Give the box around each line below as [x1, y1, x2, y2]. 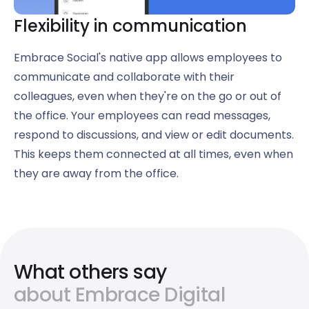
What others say [14, 259, 167, 286]
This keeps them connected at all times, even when [14, 146, 293, 163]
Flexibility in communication [14, 14, 247, 38]
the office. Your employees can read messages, [14, 108, 270, 124]
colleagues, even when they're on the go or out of [14, 88, 281, 105]
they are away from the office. [14, 166, 179, 182]
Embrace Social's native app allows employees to [14, 50, 282, 66]
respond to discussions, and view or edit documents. [14, 127, 294, 143]
